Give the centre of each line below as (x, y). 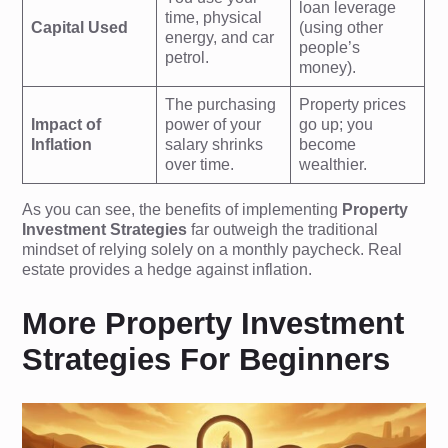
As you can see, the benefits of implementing (182, 209)
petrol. (187, 57)
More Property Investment (213, 323)
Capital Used (80, 27)
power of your (213, 124)
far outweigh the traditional (283, 229)
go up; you (336, 124)
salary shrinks (214, 144)
